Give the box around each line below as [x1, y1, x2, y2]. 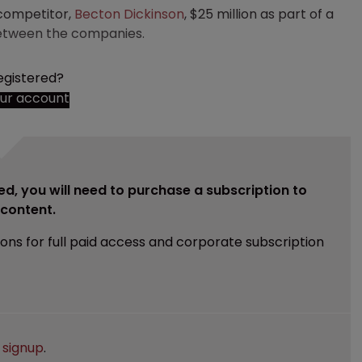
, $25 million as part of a [184, 4, 334, 23]
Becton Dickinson [74, 4, 184, 23]
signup [2, 338, 44, 357]
